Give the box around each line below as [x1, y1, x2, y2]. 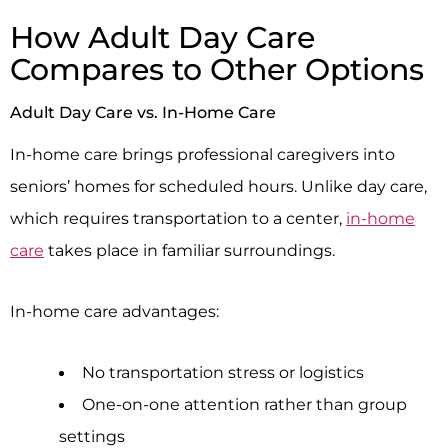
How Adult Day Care [10, 19, 315, 57]
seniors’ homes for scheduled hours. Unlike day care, [10, 176, 427, 197]
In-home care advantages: [10, 300, 219, 321]
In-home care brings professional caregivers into [10, 144, 395, 165]
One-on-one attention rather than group [81, 393, 407, 414]
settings [59, 425, 126, 446]
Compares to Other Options [10, 51, 424, 89]
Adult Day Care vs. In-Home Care [10, 102, 276, 123]
